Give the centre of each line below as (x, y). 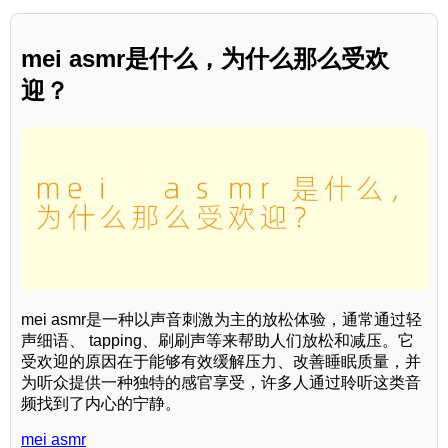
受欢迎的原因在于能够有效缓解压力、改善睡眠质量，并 (221, 361)
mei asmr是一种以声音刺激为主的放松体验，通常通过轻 (221, 319)
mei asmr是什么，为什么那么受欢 (205, 59)
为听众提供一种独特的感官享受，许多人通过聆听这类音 (221, 382)
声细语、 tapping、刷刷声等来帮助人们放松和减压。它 (217, 340)
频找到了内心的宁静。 (101, 403)
